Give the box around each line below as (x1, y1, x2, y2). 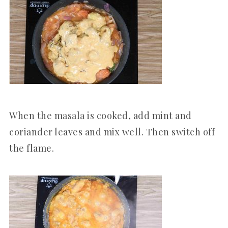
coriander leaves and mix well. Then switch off (9, 125, 215, 138)
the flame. (9, 141, 54, 154)
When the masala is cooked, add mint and (9, 109, 192, 122)
